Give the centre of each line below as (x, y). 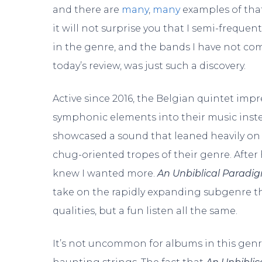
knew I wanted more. (105, 173)
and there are (87, 9)
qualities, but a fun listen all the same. (145, 211)
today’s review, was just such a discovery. (149, 65)
